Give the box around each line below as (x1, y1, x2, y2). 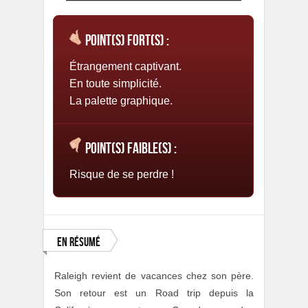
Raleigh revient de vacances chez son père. (54, 269, 254, 281)
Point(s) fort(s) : (85, 31, 169, 50)
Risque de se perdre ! (69, 168, 174, 180)
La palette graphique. (69, 94, 173, 107)
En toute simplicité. (69, 77, 162, 89)
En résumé (57, 234, 100, 250)
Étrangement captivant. (69, 60, 181, 72)
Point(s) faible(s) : (85, 139, 177, 158)
